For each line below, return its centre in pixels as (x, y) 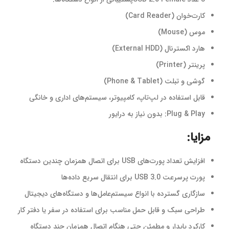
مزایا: (200, 138)
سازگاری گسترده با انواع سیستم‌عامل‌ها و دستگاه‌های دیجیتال (115, 194)
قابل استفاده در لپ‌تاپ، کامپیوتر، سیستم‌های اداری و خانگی (117, 98)
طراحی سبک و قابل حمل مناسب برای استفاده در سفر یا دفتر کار (111, 210)
